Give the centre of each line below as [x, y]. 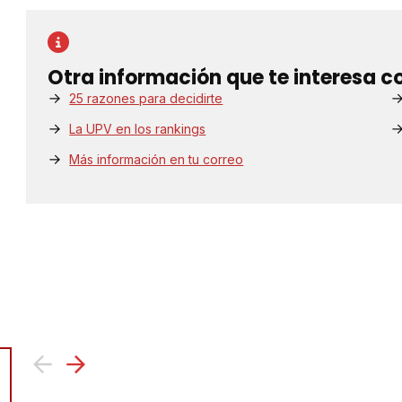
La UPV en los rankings [138, 129]
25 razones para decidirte [146, 99]
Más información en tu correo [157, 160]
